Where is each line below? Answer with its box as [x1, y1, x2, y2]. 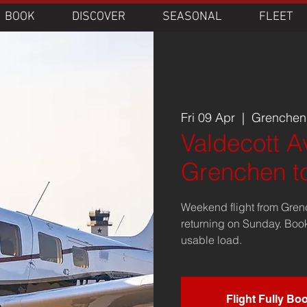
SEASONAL [162, 10, 222, 24]
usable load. [181, 233, 243, 247]
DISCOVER [72, 10, 125, 24]
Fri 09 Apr [181, 110, 236, 126]
